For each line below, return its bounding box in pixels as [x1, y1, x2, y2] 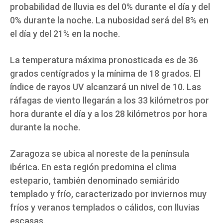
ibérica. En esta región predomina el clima [10, 162, 177, 173]
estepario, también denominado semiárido [10, 175, 180, 186]
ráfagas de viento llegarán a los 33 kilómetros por [10, 95, 209, 106]
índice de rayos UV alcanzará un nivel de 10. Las [10, 82, 201, 93]
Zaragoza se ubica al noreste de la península [10, 148, 189, 159]
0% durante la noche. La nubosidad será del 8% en [10, 15, 209, 26]
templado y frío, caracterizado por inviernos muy [10, 189, 207, 200]
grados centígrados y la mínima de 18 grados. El [10, 68, 201, 79]
